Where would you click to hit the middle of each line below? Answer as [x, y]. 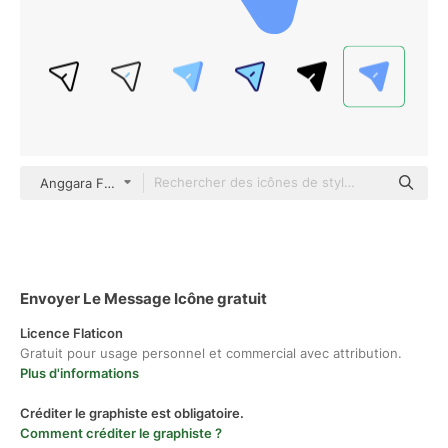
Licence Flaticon [71, 333]
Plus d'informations [79, 373]
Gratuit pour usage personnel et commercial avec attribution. [211, 353]
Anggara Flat [79, 183]
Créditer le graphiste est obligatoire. [132, 413]
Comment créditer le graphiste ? [121, 433]
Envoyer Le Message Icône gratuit [143, 298]
